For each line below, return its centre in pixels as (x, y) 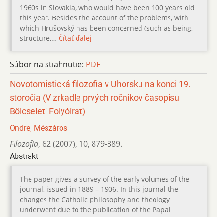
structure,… (39, 38)
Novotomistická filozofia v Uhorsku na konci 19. (100, 84)
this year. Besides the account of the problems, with (104, 17)
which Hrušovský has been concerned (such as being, (106, 28)
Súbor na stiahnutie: (48, 64)
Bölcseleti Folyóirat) (47, 111)
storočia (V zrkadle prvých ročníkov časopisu (94, 98)
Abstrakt (24, 156)
